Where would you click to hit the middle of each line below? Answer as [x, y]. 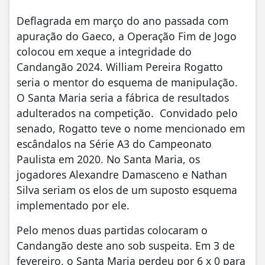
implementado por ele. [73, 205]
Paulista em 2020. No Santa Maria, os [108, 159]
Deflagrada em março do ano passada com [122, 20]
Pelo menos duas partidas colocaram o [112, 230]
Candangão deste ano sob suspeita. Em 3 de [126, 245]
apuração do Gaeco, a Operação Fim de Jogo [127, 36]
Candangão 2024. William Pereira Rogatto [120, 67]
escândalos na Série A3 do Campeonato [114, 143]
